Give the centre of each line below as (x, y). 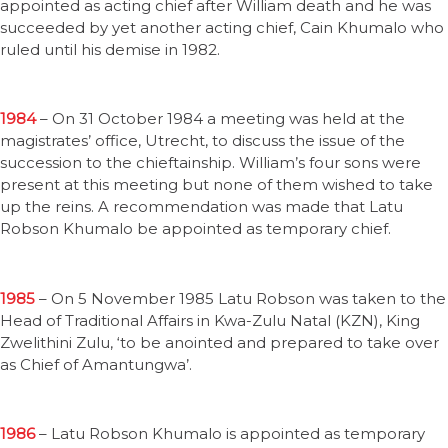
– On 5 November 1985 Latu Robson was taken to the (240, 298)
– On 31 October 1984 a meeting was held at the (222, 119)
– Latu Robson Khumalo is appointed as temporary (230, 434)
